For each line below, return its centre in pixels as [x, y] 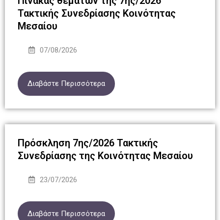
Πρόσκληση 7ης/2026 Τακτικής [88, 143]
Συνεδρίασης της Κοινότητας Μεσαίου [105, 156]
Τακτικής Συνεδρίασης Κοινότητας [96, 13]
